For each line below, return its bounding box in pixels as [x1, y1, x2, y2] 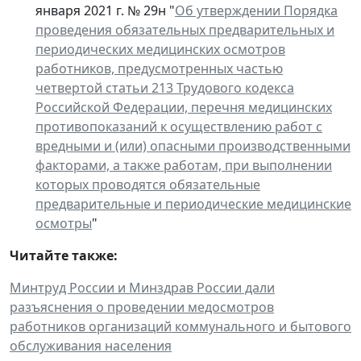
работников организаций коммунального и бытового [10, 317, 351, 335]
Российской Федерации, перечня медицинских [35, 98, 332, 116]
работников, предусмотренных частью [35, 59, 283, 77]
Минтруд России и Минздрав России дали [10, 278, 275, 297]
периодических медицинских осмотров [35, 39, 285, 58]
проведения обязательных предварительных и [35, 20, 334, 39]
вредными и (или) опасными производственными [35, 136, 351, 155]
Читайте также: [10, 246, 118, 264]
